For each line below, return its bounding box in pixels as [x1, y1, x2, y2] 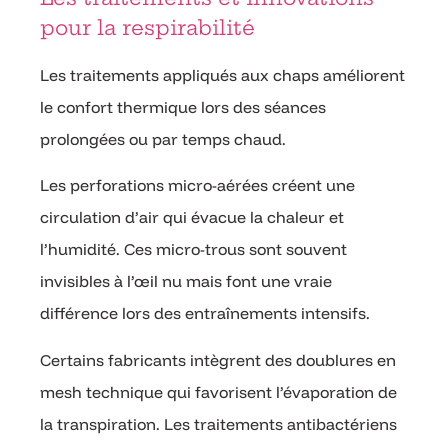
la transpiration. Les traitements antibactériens [40, 413, 397, 434]
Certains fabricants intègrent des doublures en [40, 349, 396, 370]
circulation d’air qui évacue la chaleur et [40, 207, 344, 228]
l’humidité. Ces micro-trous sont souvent [40, 239, 347, 260]
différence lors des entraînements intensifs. [40, 303, 370, 324]
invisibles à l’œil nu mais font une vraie [40, 271, 332, 292]
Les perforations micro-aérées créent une [40, 175, 355, 196]
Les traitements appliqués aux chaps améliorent [40, 64, 405, 85]
